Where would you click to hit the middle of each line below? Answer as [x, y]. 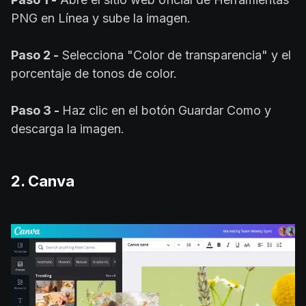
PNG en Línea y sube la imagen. [101, 18]
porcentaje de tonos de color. [94, 74]
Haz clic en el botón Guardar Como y [167, 111]
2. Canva [43, 181]
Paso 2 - [35, 55]
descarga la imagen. [68, 129]
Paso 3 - [37, 111]
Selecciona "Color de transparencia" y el [175, 55]
